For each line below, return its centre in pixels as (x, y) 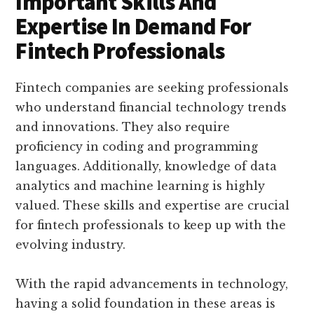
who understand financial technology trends (151, 108)
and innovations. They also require (123, 127)
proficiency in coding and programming (137, 147)
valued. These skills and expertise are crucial (153, 206)
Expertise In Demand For (134, 27)
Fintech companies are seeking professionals (152, 88)
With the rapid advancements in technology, (152, 284)
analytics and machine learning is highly (141, 186)
